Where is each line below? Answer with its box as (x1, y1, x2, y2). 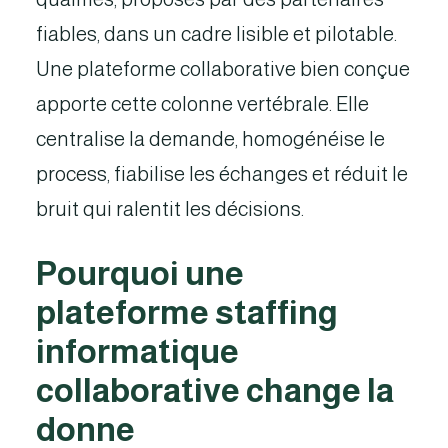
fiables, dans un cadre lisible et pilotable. (36, 23, 397, 45)
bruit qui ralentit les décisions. (36, 198, 304, 220)
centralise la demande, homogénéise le (36, 128, 385, 150)
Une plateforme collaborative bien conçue (36, 58, 410, 80)
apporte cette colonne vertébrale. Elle (36, 93, 369, 115)
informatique (36, 333, 239, 370)
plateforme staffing (36, 294, 338, 331)
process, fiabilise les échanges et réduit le (36, 163, 408, 185)
